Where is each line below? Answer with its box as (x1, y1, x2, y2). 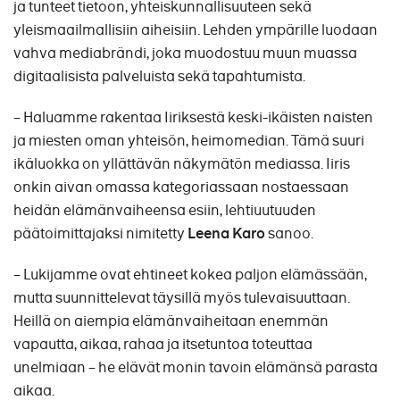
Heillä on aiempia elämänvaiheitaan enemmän (13, 312, 329, 330)
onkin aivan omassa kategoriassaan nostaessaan (13, 178, 349, 196)
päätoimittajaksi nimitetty (13, 224, 185, 243)
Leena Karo (185, 224, 265, 243)
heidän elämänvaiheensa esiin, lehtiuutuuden (13, 201, 316, 220)
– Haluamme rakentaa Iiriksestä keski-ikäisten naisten (13, 108, 373, 127)
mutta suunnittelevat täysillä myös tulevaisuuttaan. (13, 288, 350, 307)
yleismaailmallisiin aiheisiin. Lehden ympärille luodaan (13, 21, 378, 39)
